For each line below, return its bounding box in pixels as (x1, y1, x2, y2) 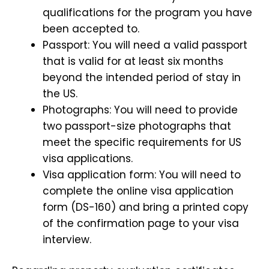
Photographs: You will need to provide (43, 102, 238, 117)
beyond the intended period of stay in (43, 70, 241, 85)
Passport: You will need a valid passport (43, 37, 247, 52)
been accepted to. (43, 21, 139, 36)
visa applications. (43, 151, 133, 166)
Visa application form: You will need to (43, 167, 241, 182)
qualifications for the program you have (43, 5, 252, 20)
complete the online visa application (43, 183, 234, 198)
